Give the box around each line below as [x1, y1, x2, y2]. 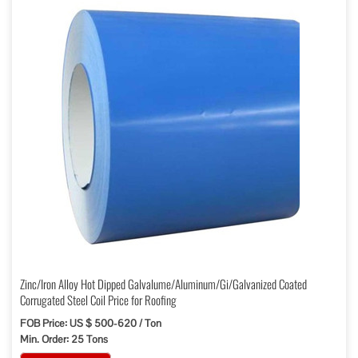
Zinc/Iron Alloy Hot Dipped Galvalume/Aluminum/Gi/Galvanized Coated [20, 275, 307, 292]
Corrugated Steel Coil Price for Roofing [20, 291, 177, 308]
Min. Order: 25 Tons [20, 332, 108, 346]
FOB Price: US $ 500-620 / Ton [20, 316, 161, 330]
